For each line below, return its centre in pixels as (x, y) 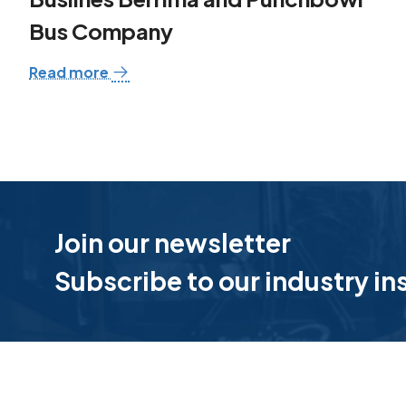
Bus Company (101, 31)
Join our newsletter (173, 242)
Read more (70, 72)
